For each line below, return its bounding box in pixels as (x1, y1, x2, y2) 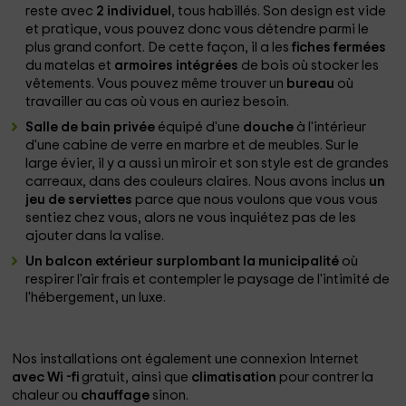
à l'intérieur (296, 121, 367, 134)
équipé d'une (158, 121, 244, 134)
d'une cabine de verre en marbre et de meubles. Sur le (25, 139, 360, 152)
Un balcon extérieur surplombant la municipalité (25, 255, 343, 268)
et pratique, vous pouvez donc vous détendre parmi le (25, 23, 370, 36)
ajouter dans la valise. (25, 229, 165, 243)
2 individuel (96, 5, 172, 18)
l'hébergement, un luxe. (25, 291, 167, 304)
